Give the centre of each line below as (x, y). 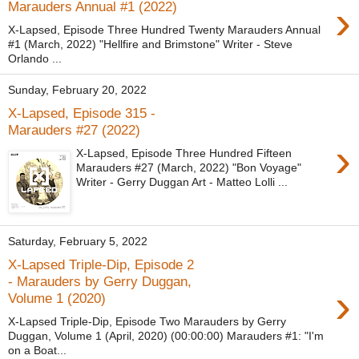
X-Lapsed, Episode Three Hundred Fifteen (184, 153)
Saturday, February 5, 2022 (78, 242)
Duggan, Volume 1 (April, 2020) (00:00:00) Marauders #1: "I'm (166, 335)
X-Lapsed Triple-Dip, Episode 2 (101, 265)
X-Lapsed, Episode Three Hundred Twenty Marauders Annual (164, 29)
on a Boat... (37, 350)
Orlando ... (35, 58)
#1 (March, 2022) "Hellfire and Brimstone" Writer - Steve (150, 44)
